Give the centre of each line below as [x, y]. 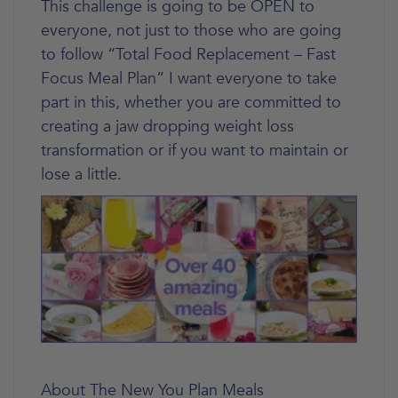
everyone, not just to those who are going [191, 30]
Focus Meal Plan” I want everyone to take [189, 78]
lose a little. [81, 174]
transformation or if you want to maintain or [195, 150]
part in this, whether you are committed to [191, 102]
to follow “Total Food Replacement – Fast [188, 54]
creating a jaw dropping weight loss [167, 126]
